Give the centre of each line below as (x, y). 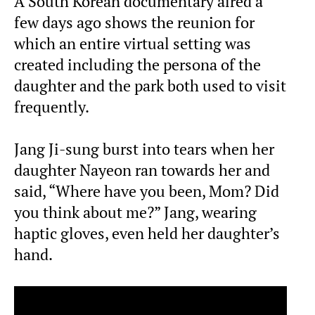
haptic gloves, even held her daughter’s (147, 234)
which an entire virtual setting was (133, 44)
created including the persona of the (137, 65)
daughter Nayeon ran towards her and (142, 171)
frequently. (52, 107)
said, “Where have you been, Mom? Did (147, 192)
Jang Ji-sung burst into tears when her (144, 149)
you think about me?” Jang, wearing (135, 213)
